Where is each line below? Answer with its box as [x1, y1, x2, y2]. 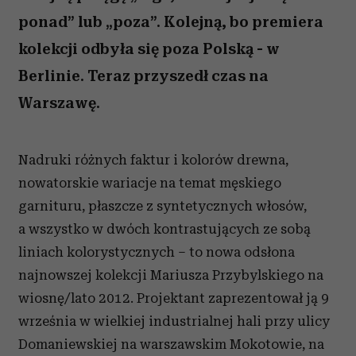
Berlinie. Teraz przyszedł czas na [18, 67, 269, 85]
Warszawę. [18, 94, 100, 112]
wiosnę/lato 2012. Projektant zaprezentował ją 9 [18, 290, 329, 306]
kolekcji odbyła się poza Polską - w [18, 40, 280, 58]
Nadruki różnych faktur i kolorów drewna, [18, 152, 288, 168]
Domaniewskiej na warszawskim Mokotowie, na [18, 336, 324, 352]
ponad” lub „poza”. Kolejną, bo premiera [18, 13, 323, 31]
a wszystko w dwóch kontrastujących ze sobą [18, 221, 311, 237]
